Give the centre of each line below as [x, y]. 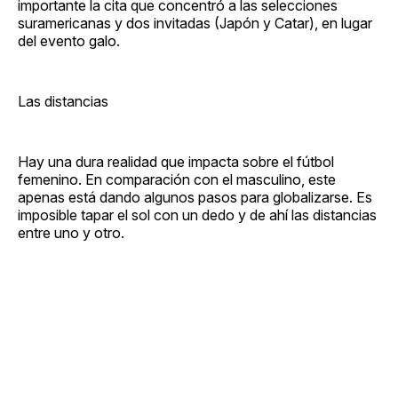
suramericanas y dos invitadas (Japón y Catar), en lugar [195, 23]
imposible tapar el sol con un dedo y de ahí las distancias [197, 215]
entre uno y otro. [71, 232]
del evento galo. [69, 40]
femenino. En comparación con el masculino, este [177, 179]
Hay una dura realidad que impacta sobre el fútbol [176, 161]
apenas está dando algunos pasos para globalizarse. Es [195, 197]
